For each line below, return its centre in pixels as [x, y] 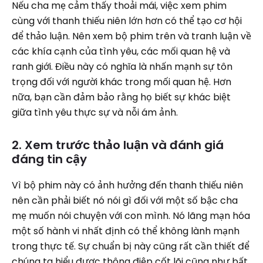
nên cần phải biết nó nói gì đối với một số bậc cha [125, 200]
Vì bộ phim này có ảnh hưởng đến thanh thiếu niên [127, 185]
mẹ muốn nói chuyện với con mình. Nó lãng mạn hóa [131, 216]
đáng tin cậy [49, 159]
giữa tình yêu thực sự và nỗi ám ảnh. [95, 112]
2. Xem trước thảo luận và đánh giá [118, 145]
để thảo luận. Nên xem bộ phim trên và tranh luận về [131, 36]
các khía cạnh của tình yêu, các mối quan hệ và [121, 51]
